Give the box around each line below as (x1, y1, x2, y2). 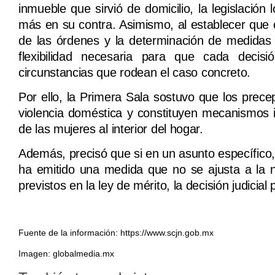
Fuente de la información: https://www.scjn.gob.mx (18, 228, 214, 238)
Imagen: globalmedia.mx (18, 249, 114, 259)
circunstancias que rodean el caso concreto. (18, 65, 254, 79)
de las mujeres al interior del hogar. (18, 122, 203, 136)
